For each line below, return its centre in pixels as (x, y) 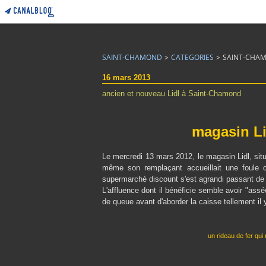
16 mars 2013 (126, 77)
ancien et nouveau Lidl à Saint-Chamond (172, 94)
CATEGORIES (192, 57)
